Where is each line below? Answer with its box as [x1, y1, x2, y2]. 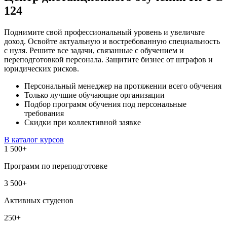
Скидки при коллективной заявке [24, 118, 141, 127]
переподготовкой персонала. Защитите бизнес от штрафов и [4, 55, 213, 64]
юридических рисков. [4, 64, 79, 73]
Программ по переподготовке [4, 161, 107, 170]
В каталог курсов [4, 135, 64, 144]
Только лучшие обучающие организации [24, 90, 165, 99]
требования [24, 108, 64, 118]
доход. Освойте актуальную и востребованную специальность [4, 36, 220, 46]
